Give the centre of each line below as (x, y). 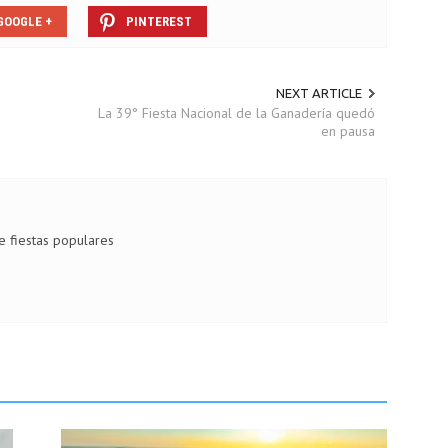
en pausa (347, 131)
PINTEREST (159, 21)
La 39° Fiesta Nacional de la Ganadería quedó (236, 113)
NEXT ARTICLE (318, 93)
